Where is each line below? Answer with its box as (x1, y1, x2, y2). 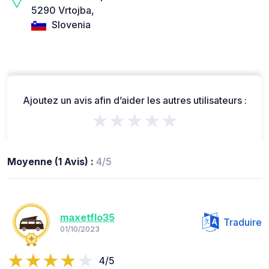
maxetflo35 (60, 211, 115, 224)
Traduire (223, 216, 262, 228)
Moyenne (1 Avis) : (7, 155, 96, 168)
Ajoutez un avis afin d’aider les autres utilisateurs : (22, 94, 247, 106)
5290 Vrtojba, (31, 4, 94, 17)
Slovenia (49, 19, 91, 31)
